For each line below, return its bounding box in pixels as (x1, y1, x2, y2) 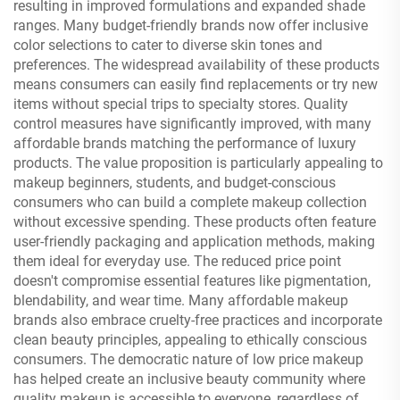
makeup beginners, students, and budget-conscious (13, 174, 336, 191)
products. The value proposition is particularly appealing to (13, 154, 383, 171)
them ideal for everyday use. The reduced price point (13, 253, 341, 270)
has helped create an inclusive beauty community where (13, 371, 365, 387)
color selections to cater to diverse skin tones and (13, 37, 322, 54)
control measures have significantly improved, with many (13, 115, 371, 132)
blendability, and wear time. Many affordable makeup (13, 292, 348, 309)
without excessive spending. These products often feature (13, 213, 376, 230)
